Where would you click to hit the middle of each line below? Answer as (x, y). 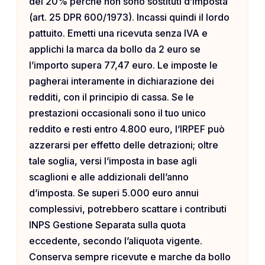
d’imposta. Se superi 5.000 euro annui (114, 193)
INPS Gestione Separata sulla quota (107, 225)
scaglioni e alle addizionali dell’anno (109, 177)
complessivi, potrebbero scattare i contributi (128, 209)
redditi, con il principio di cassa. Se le (112, 97)
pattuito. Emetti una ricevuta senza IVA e (118, 33)
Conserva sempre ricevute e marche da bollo (130, 257)
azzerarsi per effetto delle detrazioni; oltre (124, 145)
